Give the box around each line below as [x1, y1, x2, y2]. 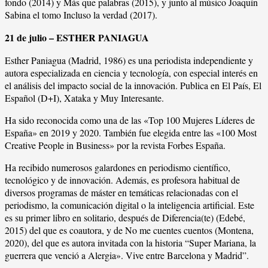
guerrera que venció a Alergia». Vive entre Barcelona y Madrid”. [5, 248, 249, 261]
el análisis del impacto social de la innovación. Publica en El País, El [5, 78, 261, 92]
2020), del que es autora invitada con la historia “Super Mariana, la [5, 236, 256, 249]
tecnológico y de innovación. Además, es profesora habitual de [5, 173, 240, 186]
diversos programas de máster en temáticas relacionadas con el [5, 185, 238, 199]
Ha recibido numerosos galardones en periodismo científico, [5, 160, 230, 173]
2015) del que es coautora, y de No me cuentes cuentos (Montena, [5, 223, 254, 236]
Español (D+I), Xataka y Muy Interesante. [5, 91, 164, 104]
